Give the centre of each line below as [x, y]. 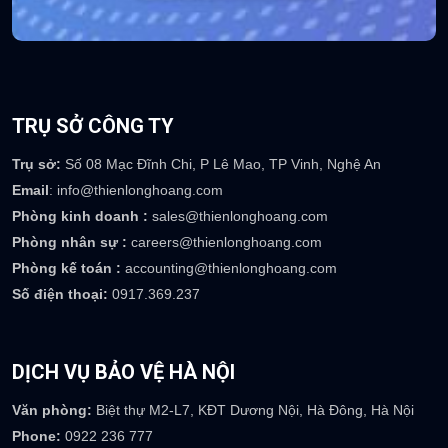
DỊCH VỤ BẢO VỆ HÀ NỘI [123, 372]
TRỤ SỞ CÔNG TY [93, 126]
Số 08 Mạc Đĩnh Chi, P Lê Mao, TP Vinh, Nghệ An [223, 164]
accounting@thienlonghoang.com [229, 268]
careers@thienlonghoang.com [224, 242]
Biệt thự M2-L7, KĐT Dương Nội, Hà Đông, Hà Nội [255, 410]
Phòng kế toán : [66, 268]
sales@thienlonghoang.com [238, 216]
